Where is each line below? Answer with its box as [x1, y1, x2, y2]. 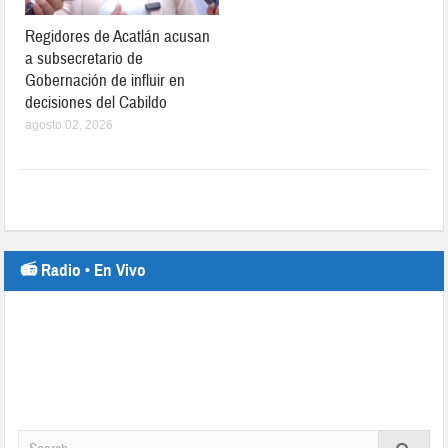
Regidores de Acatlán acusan [25, 25, 211, 47]
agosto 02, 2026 [25, 117, 114, 132]
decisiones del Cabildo [25, 91, 168, 113]
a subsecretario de [25, 47, 144, 69]
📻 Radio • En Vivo [20, 259, 147, 281]
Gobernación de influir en [25, 69, 186, 91]
